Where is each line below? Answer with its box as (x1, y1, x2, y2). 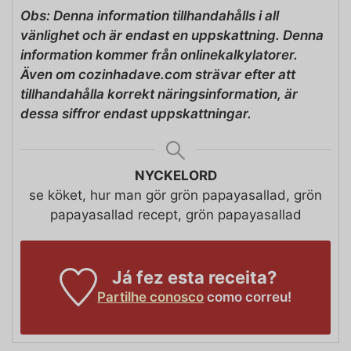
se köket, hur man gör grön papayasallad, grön (29, 186, 322, 203)
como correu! (204, 288, 292, 305)
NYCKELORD (134, 167, 217, 183)
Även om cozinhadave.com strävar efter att (20, 66, 295, 82)
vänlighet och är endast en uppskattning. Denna (20, 27, 324, 43)
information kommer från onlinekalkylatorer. (20, 46, 298, 63)
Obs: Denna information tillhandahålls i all (20, 7, 31, 24)
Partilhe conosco (97, 288, 204, 305)
